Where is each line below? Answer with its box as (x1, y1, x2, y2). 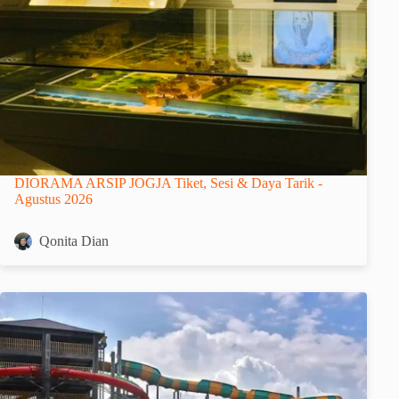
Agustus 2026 (14, 191, 93, 207)
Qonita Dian (39, 233, 109, 249)
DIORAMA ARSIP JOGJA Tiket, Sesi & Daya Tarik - (14, 175, 322, 191)
